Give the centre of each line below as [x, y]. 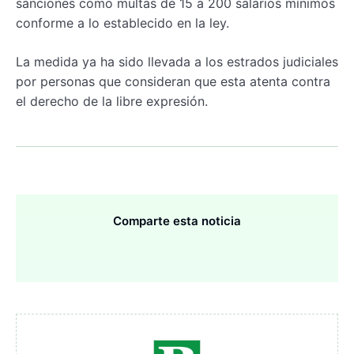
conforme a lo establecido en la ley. [122, 23]
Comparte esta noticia [177, 221]
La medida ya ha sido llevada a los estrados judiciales [177, 62]
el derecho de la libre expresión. [112, 102]
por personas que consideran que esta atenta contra [173, 82]
